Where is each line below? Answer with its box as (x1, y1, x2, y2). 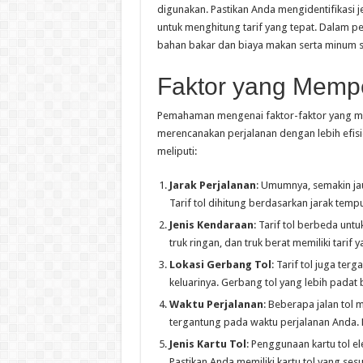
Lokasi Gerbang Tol (169, 258, 271, 271)
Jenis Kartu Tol (169, 338, 246, 351)
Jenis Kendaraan (169, 219, 254, 232)
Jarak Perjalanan (169, 179, 256, 192)
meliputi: (156, 145, 197, 158)
